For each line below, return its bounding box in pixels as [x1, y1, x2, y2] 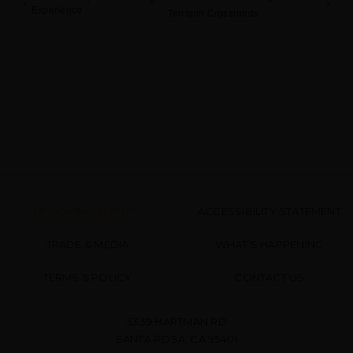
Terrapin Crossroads [167, 5, 259, 19]
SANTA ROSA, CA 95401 [115, 333, 238, 346]
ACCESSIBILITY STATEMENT [198, 205, 341, 218]
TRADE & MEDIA [46, 238, 129, 251]
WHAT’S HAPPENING [215, 238, 324, 251]
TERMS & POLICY [43, 271, 132, 284]
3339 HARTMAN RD [126, 315, 227, 329]
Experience [32, 2, 83, 16]
